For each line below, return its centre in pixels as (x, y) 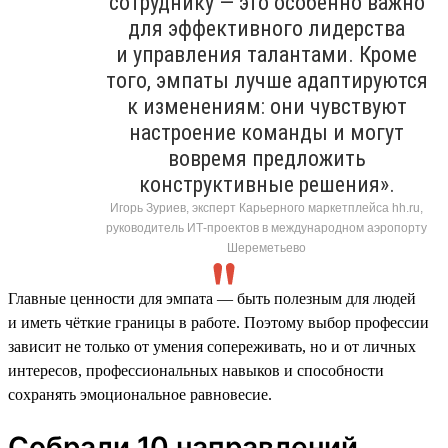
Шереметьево (266, 247)
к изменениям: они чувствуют (266, 106)
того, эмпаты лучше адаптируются (266, 80)
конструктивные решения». (266, 184)
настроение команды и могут (266, 132)
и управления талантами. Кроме (266, 54)
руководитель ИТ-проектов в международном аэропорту (266, 227)
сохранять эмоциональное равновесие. (140, 394)
